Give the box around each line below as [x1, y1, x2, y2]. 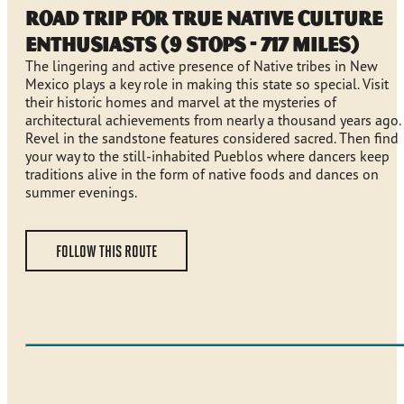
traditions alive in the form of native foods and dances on [25, 165, 379, 184]
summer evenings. [25, 183, 137, 202]
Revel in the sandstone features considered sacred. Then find [25, 129, 399, 148]
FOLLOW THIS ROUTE [56, 241, 157, 262]
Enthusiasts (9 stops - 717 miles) [25, 31, 359, 58]
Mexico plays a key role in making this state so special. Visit [25, 75, 389, 94]
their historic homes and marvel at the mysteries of [25, 93, 336, 112]
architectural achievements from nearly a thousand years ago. [25, 111, 400, 130]
